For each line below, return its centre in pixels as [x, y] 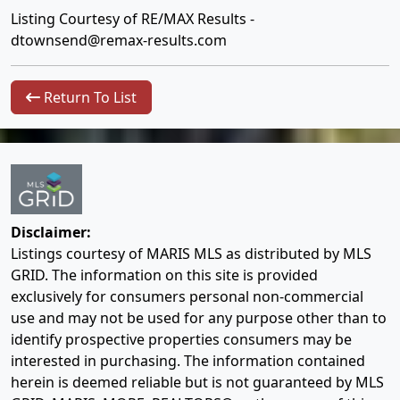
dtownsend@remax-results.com [119, 41]
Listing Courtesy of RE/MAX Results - [133, 19]
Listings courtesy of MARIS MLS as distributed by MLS [191, 254]
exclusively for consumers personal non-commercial [187, 297]
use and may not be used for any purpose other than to [199, 318]
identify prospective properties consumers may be [181, 340]
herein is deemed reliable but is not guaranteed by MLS [197, 383]
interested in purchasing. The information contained [188, 361]
